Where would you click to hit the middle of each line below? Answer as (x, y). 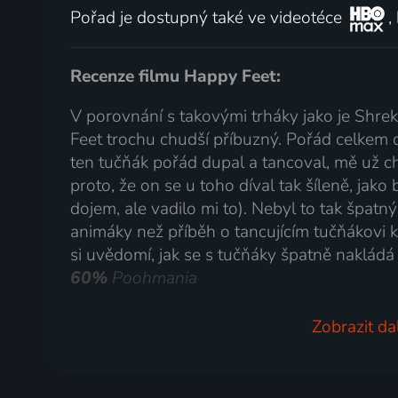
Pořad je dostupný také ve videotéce (209, 17)
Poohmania (153, 279)
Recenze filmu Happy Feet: (176, 76)
